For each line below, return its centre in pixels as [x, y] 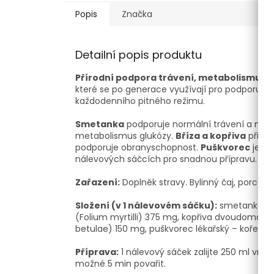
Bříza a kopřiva [211, 136]
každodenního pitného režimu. [140, 101]
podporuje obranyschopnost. [138, 148]
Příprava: [97, 252]
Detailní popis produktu [139, 55]
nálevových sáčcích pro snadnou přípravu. [166, 159]
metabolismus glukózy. [125, 136]
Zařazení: [98, 183]
